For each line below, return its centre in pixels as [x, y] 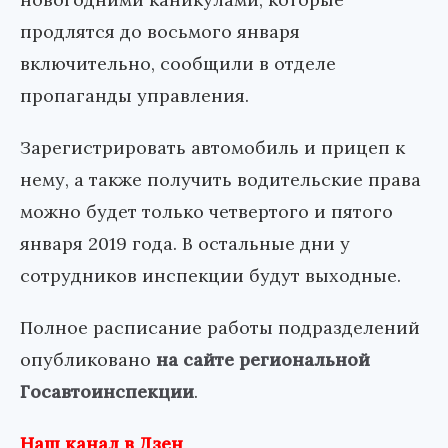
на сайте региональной [263, 360]
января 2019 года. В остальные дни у [185, 244]
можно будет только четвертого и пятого [206, 212]
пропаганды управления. [134, 96]
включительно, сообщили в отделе [178, 64]
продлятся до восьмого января [160, 32]
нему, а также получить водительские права [220, 180]
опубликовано [88, 360]
